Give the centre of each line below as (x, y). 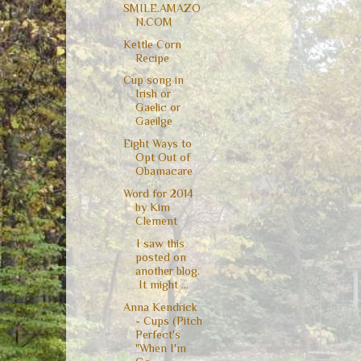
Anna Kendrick (160, 307)
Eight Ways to (157, 144)
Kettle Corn (152, 44)
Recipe (152, 58)
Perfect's (158, 334)
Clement (156, 220)
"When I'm (160, 348)
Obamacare (164, 171)
